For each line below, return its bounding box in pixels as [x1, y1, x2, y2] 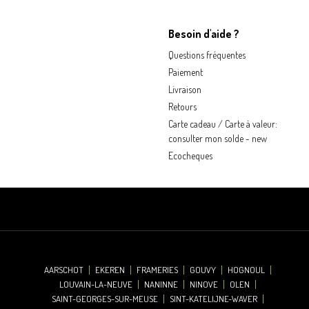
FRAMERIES [136, 264, 178, 275]
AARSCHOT [43, 264, 83, 275]
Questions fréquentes [168, 49, 246, 61]
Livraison [168, 83, 201, 95]
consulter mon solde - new [168, 132, 267, 144]
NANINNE [143, 279, 178, 290]
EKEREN [94, 264, 125, 275]
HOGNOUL [227, 264, 265, 275]
